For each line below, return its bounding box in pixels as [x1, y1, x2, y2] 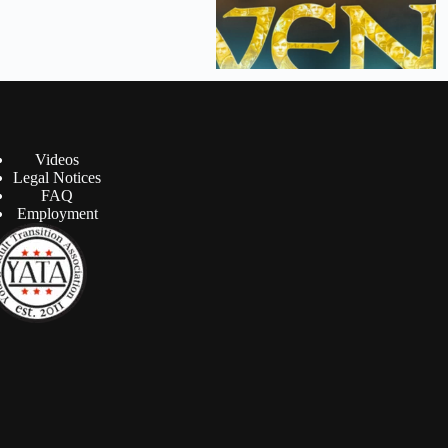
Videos [35, 150, 80, 168]
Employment [16, 204, 98, 222]
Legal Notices [13, 168, 102, 186]
